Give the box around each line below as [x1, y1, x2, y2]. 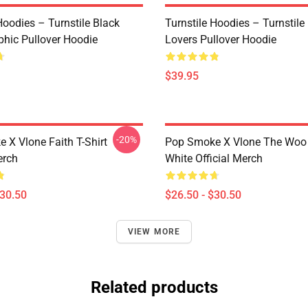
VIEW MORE [127, 227, 181, 236]
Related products [90, 278, 218, 297]
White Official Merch [165, 152, 263, 165]
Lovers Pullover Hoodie [165, 33, 276, 46]
